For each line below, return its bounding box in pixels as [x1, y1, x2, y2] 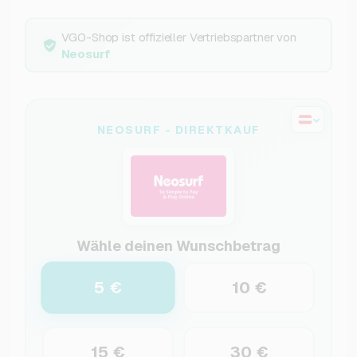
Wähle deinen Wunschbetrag [76, 236, 280, 255]
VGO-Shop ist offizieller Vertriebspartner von [61, 29, 296, 45]
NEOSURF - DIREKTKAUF [96, 123, 261, 138]
